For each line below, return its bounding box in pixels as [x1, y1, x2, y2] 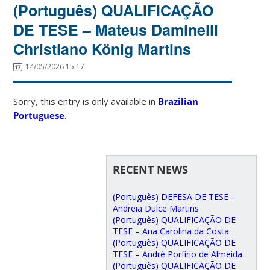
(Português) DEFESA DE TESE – [112, 190, 236, 202]
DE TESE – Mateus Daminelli [13, 18, 219, 40]
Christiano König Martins [13, 37, 192, 60]
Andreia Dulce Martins [112, 202, 199, 214]
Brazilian [158, 95, 199, 107]
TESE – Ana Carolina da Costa [112, 225, 229, 237]
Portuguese [13, 108, 65, 121]
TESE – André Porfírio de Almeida [112, 248, 242, 260]
